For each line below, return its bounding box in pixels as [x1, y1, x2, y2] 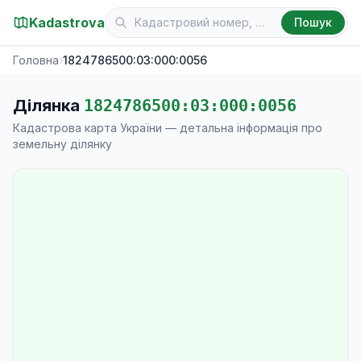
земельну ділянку [13, 137, 112, 151]
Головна [13, 53, 59, 67]
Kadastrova [29, 15, 105, 31]
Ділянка [13, 96, 84, 115]
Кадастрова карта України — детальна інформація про [13, 121, 322, 135]
